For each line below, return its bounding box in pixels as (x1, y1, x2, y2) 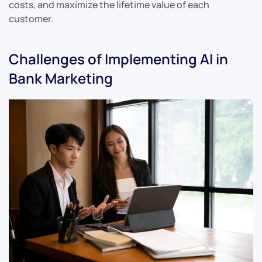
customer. (9, 12, 53, 25)
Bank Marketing (9, 68, 113, 88)
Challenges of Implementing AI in (9, 49, 228, 68)
